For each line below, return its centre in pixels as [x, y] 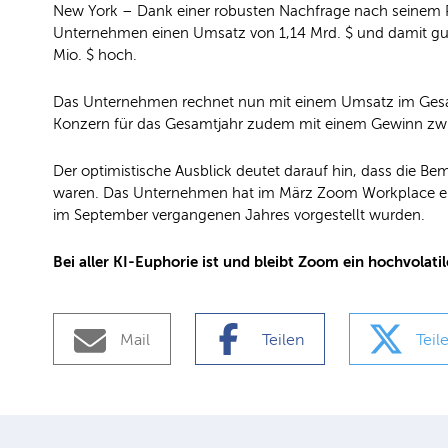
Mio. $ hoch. [95, 55]
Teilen [283, 340]
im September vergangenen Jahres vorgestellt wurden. [239, 215]
